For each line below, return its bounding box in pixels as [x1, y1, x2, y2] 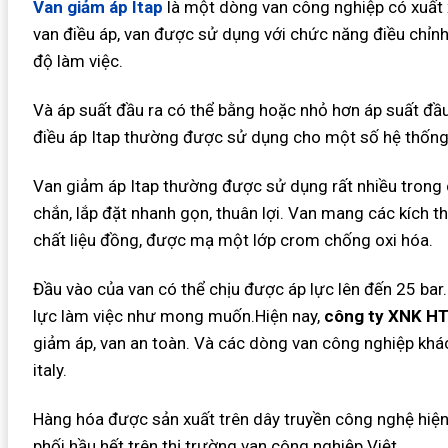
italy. [32, 360, 67, 381]
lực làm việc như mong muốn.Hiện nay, [32, 306, 324, 327]
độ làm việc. [32, 50, 123, 71]
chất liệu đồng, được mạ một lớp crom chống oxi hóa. [32, 230, 433, 251]
